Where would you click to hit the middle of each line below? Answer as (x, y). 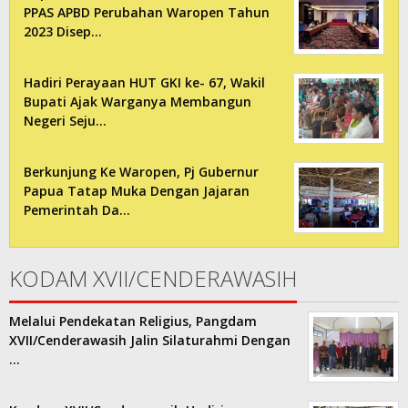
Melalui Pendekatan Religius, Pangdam (133, 321)
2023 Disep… (63, 32)
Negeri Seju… (65, 121)
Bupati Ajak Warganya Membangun (138, 102)
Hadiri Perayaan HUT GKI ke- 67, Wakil (144, 83)
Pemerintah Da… (77, 210)
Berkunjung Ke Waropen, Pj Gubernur (141, 172)
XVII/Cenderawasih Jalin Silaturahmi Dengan (150, 341)
